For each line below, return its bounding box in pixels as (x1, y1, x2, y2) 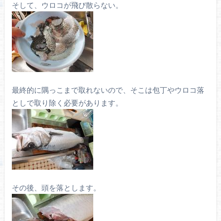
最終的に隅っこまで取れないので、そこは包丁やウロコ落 (11, 85, 204, 94)
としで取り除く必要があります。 (11, 98, 123, 107)
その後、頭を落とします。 (11, 183, 101, 192)
